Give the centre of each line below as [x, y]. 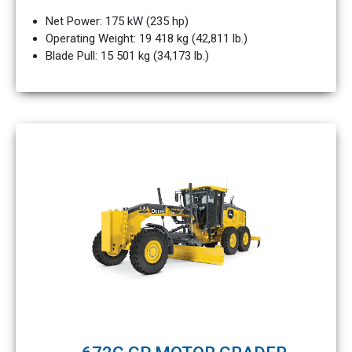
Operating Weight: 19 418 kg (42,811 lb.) [146, 38]
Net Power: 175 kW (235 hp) [117, 21]
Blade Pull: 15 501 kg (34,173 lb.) [127, 56]
